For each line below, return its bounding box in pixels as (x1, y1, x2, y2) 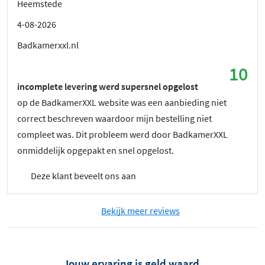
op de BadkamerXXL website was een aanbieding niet (17, 96, 227, 108)
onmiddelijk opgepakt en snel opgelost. (17, 144, 174, 156)
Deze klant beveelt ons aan (29, 169, 136, 182)
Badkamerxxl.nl (17, 38, 79, 51)
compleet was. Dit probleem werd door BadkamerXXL (17, 128, 228, 140)
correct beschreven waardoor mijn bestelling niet (17, 112, 212, 124)
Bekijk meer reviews (101, 204, 180, 216)
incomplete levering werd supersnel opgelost (17, 80, 198, 92)
